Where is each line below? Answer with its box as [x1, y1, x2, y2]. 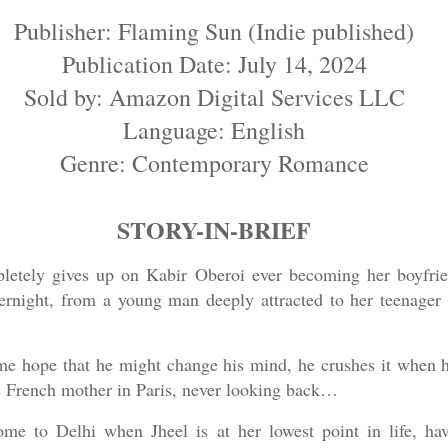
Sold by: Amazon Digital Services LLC [23, 80, 405, 113]
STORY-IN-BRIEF [117, 211, 311, 247]
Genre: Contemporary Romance [59, 146, 369, 179]
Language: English [123, 113, 305, 146]
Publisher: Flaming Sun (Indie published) [14, 14, 414, 47]
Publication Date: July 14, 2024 [61, 47, 367, 80]
